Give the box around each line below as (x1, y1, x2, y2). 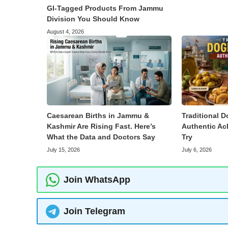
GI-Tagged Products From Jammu (47, 4, 163, 12)
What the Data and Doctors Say (47, 133, 155, 141)
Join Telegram (63, 206, 125, 216)
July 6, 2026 (181, 147, 212, 153)
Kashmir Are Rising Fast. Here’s (47, 122, 156, 131)
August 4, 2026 (47, 28, 84, 35)
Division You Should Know (47, 14, 139, 23)
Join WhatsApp (63, 174, 130, 185)
